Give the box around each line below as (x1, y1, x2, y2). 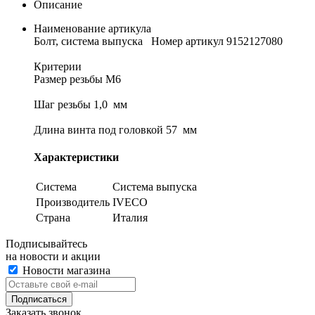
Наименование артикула (34, 22, 151, 34)
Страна (36, 212, 70, 224)
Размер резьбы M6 (34, 72, 127, 85)
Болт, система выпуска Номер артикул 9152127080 (34, 34, 283, 47)
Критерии (34, 60, 82, 72)
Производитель (36, 196, 110, 209)
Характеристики (34, 151, 119, 164)
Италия (112, 212, 148, 224)
